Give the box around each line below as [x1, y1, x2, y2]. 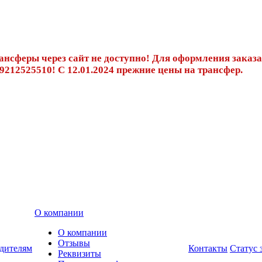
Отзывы [58, 237, 90, 248]
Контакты [188, 243, 227, 253]
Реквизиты [58, 248, 101, 258]
